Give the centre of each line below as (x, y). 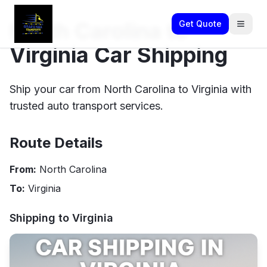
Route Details (56, 143)
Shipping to (41, 218)
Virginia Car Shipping (119, 55)
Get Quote (200, 24)
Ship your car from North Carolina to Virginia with (131, 89)
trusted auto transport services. (86, 106)
